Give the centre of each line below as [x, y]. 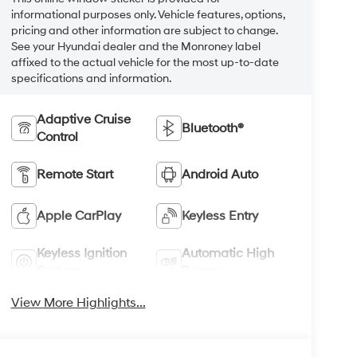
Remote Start [75, 174]
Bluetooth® [213, 128]
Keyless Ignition [81, 253]
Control [57, 137]
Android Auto [220, 174]
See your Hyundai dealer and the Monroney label [135, 46]
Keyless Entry [220, 216]
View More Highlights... [78, 302]
